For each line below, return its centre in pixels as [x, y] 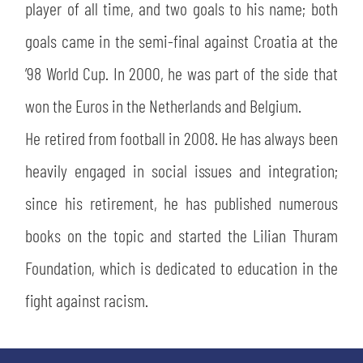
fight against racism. [87, 300]
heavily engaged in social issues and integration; [181, 171]
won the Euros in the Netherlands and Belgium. [164, 106]
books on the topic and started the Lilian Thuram [181, 235]
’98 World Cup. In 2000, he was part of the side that [181, 73]
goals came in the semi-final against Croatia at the [181, 41]
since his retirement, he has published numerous [181, 203]
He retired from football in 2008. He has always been [181, 138]
